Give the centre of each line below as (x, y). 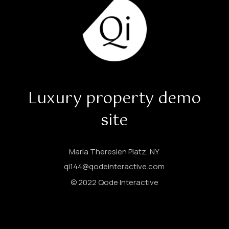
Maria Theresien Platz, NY (114, 152)
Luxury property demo (114, 99)
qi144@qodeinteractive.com (114, 167)
